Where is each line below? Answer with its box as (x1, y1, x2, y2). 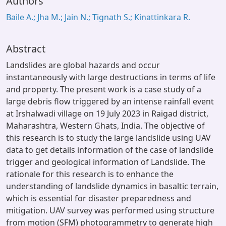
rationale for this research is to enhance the (6, 168, 174, 180)
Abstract (6, 42, 45, 55)
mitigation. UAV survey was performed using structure (6, 205, 214, 216)
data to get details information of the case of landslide (6, 144, 213, 155)
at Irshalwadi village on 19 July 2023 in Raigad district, (6, 108, 208, 119)
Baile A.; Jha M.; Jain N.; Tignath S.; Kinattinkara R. (6, 12, 190, 23)
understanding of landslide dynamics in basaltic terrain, (6, 181, 218, 192)
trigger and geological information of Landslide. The (6, 156, 205, 167)
